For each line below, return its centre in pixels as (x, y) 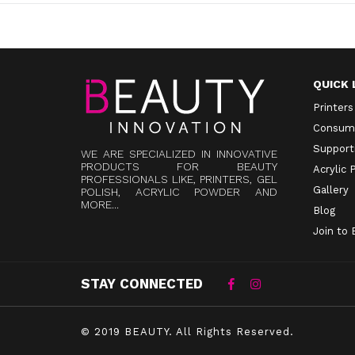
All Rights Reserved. (233, 331)
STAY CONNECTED (142, 283)
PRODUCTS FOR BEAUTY (179, 166)
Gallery (330, 189)
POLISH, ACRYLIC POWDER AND (179, 191)
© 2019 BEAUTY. (127, 331)
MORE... (100, 204)
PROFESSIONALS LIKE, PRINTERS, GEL (179, 179)
